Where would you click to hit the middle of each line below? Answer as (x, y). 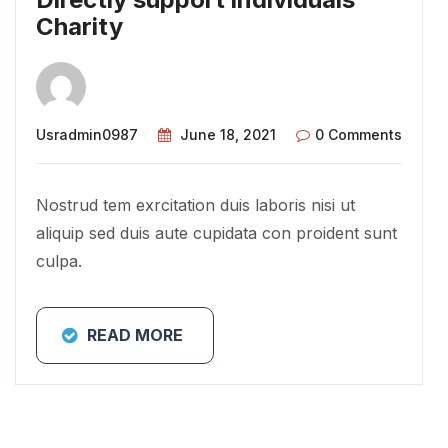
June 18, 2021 (228, 134)
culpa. (59, 260)
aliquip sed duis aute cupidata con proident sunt (216, 232)
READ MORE (135, 334)
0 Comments (358, 134)
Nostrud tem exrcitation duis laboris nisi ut (195, 204)
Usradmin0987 (87, 134)
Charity (79, 26)
